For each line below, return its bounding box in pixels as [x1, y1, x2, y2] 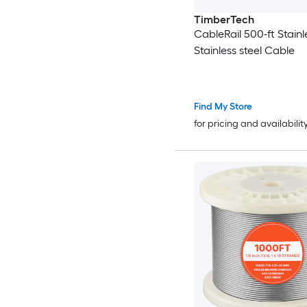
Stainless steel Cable [193, 44, 295, 58]
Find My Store [193, 100, 252, 112]
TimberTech [193, 13, 254, 27]
